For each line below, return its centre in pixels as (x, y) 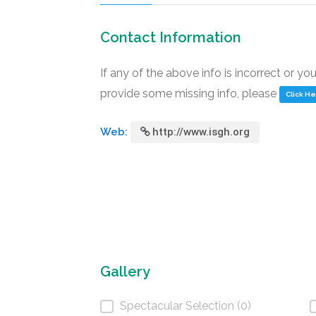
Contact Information (171, 37)
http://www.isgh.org (201, 132)
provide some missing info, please (190, 93)
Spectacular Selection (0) (186, 306)
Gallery (125, 272)
